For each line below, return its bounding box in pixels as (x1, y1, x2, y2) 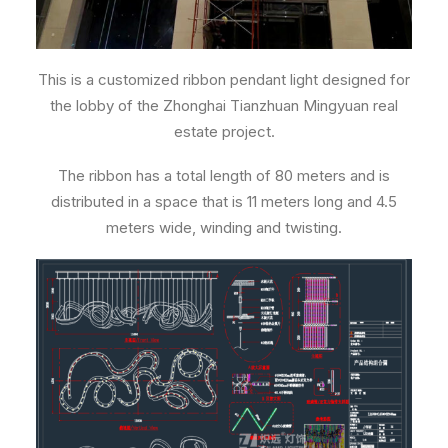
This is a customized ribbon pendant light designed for (38, 70, 410, 89)
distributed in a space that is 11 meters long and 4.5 (51, 192, 397, 211)
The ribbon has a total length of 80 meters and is (58, 166, 390, 185)
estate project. (173, 122, 275, 141)
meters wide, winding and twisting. (106, 218, 342, 237)
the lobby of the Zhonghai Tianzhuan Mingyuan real (50, 96, 398, 115)
